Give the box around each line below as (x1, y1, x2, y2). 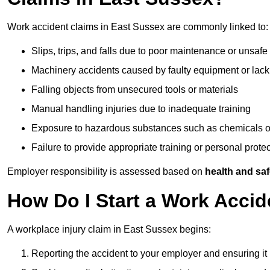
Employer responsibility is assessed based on (7, 166, 205, 177)
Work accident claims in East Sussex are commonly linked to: (7, 22, 268, 33)
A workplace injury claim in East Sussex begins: (7, 224, 211, 235)
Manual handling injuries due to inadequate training (31, 104, 251, 115)
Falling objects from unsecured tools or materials (31, 84, 238, 95)
